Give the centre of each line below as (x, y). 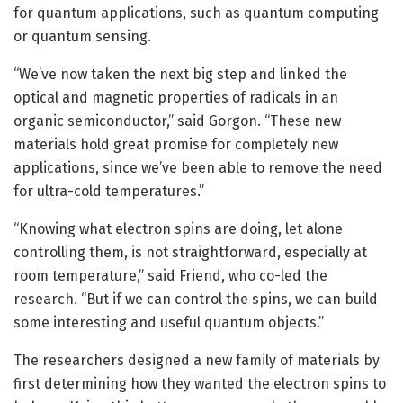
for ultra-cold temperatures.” (109, 192)
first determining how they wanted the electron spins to (200, 384)
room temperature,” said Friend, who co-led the (170, 276)
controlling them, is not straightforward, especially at (190, 253)
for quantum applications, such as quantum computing (196, 13)
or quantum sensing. (82, 37)
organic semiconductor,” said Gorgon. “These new (177, 121)
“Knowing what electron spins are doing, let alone (178, 229)
